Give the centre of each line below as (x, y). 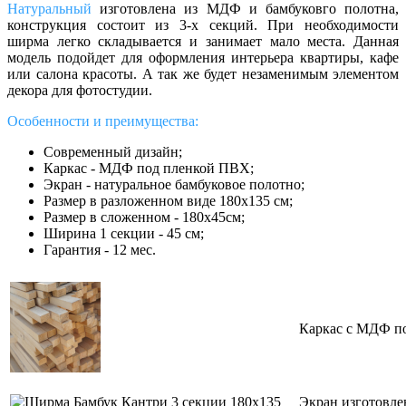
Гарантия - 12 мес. (100, 250)
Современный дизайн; (113, 152)
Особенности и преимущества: (103, 121)
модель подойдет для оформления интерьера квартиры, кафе (203, 58)
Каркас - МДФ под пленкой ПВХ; (149, 169)
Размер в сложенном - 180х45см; (144, 217)
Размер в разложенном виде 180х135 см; (168, 201)
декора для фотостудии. (80, 91)
